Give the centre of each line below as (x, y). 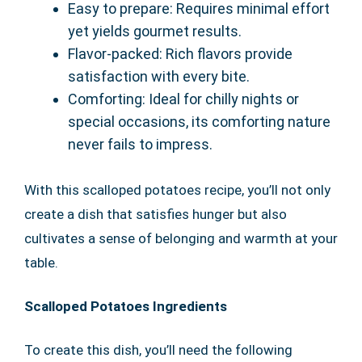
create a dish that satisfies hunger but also (156, 214)
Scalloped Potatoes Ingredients (126, 306)
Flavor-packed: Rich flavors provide (180, 53)
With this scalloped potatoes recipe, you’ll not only (177, 189)
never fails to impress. (140, 144)
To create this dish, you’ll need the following (158, 349)
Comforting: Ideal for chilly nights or (183, 99)
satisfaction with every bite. (159, 76)
